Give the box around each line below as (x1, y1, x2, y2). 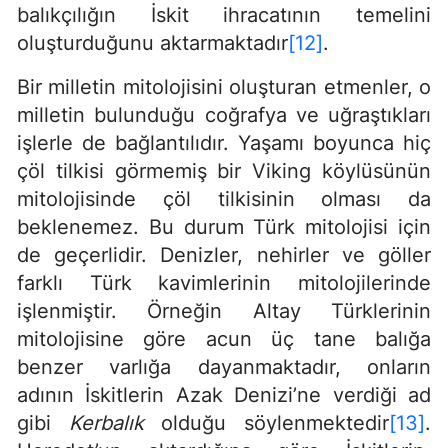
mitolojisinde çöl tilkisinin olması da (17, 187, 431, 212)
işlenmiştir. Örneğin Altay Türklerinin (17, 299, 431, 324)
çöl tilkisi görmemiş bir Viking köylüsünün (17, 159, 431, 184)
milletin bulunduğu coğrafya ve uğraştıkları (17, 103, 431, 128)
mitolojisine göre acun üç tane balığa (17, 327, 431, 352)
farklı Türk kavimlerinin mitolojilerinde (17, 271, 431, 296)
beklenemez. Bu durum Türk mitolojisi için (17, 215, 431, 240)
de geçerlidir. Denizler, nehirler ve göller (17, 243, 431, 268)
